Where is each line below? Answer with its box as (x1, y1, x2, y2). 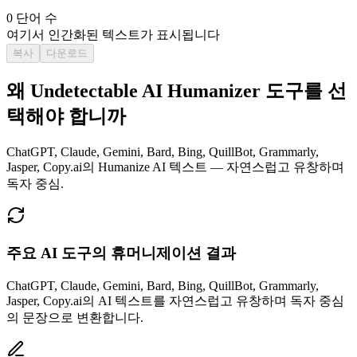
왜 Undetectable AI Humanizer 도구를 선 (6, 80, 347, 102)
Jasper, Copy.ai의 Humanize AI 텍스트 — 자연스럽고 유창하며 (6, 160, 344, 175)
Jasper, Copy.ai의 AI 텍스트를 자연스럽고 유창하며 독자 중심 (6, 293, 344, 308)
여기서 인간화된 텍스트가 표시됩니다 (6, 27, 220, 41)
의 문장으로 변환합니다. (6, 310, 143, 324)
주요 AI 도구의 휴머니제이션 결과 (6, 245, 236, 262)
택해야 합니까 (6, 106, 126, 127)
